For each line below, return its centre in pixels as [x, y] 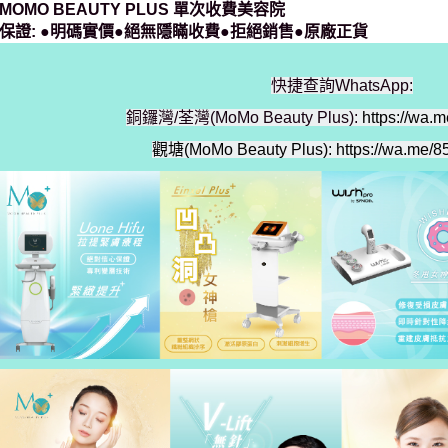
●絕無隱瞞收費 [167, 31]
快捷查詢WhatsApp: [341, 85]
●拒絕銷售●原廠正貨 [294, 31]
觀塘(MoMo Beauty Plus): [241, 149]
